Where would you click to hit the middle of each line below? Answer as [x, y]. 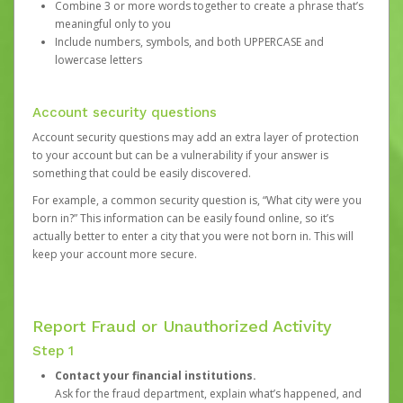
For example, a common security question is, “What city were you [197, 200]
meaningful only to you [113, 24]
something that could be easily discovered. [142, 173]
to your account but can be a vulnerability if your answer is [180, 155]
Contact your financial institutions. [156, 376]
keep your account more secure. [115, 254]
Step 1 [53, 351]
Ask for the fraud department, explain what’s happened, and [208, 394]
